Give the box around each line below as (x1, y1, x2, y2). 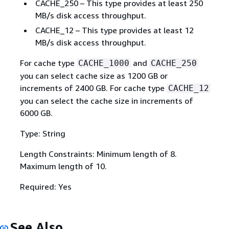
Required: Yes (19, 181, 72, 192)
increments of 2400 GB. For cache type (19, 82, 167, 93)
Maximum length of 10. (19, 161, 107, 171)
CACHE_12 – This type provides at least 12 (35, 25, 194, 35)
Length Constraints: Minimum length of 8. (19, 148, 177, 159)
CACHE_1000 (78, 58, 129, 68)
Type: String (19, 128, 65, 139)
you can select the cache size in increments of (19, 95, 193, 106)
